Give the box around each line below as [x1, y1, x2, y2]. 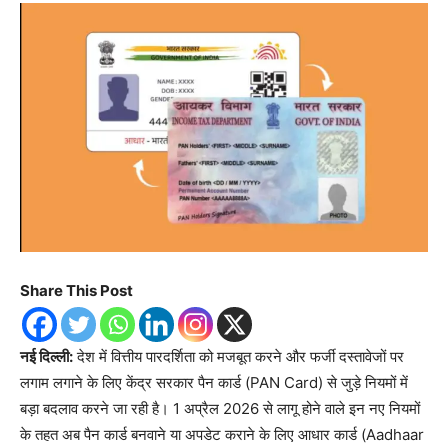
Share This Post [20, 281, 133, 301]
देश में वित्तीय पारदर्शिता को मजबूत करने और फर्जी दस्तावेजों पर [73, 347, 404, 367]
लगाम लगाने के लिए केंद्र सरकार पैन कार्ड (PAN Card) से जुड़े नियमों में [20, 373, 408, 393]
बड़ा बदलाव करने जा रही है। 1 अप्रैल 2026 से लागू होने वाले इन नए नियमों [20, 399, 420, 419]
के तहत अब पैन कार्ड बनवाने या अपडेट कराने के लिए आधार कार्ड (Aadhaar [20, 425, 424, 445]
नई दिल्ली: [20, 347, 73, 367]
